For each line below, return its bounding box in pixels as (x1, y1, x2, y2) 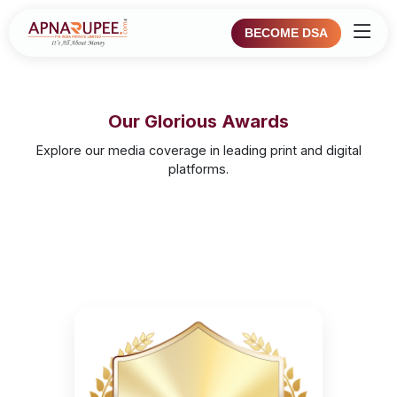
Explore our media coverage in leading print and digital (35, 143, 362, 158)
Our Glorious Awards (108, 111, 289, 132)
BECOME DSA (245, 25, 328, 40)
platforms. (168, 161, 229, 176)
